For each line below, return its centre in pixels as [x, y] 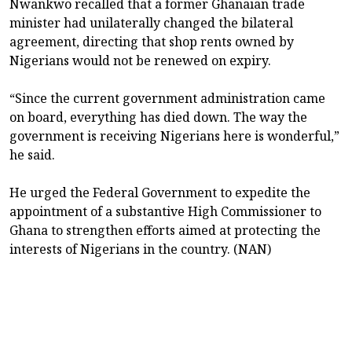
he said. [32, 154]
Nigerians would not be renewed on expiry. [140, 60]
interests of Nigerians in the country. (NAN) [140, 249]
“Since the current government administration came [167, 98]
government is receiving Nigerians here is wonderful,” [174, 136]
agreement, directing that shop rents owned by [152, 41]
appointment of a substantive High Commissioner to [165, 211]
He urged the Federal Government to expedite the [160, 192]
